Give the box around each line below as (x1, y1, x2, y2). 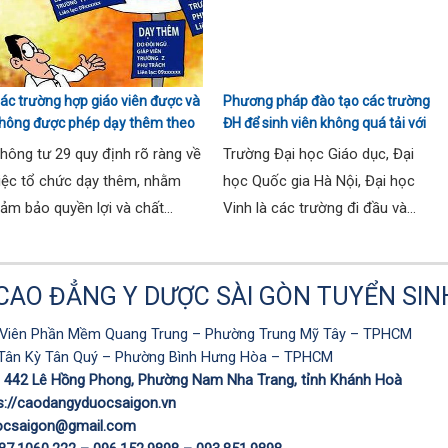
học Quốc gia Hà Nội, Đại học (223, 171, 415, 190)
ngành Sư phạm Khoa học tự (223, 136, 402, 153)
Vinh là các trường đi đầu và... (223, 198, 416, 217)
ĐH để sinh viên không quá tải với (223, 114, 426, 131)
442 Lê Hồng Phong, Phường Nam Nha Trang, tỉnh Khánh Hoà (4, 370, 402, 389)
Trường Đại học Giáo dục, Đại (223, 144, 414, 163)
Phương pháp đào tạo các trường (223, 92, 430, 109)
